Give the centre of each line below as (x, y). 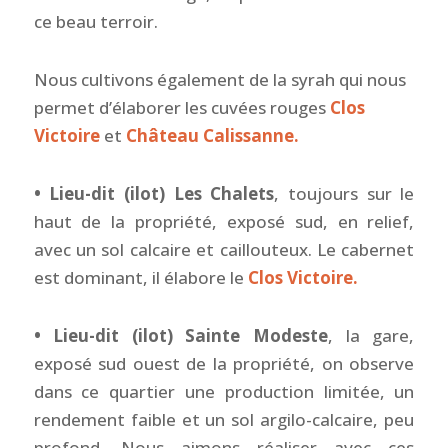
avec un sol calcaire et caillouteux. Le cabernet (224, 249)
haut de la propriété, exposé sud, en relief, (224, 221)
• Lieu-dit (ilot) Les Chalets (154, 193)
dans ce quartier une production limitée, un (224, 391)
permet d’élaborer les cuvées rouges (181, 107)
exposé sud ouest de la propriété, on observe (224, 363)
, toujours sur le (344, 193)
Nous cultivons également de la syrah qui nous (219, 79)
